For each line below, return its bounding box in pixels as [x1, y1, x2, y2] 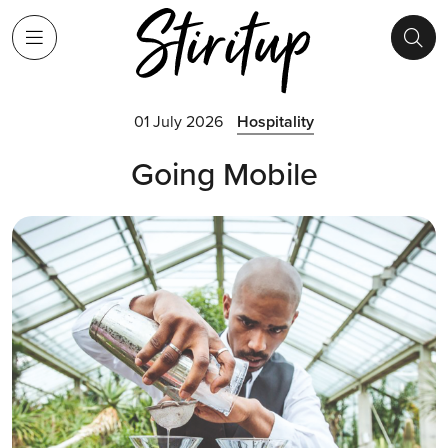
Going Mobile [130, 149, 318, 197]
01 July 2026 [134, 109, 223, 132]
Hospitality [237, 109, 314, 132]
